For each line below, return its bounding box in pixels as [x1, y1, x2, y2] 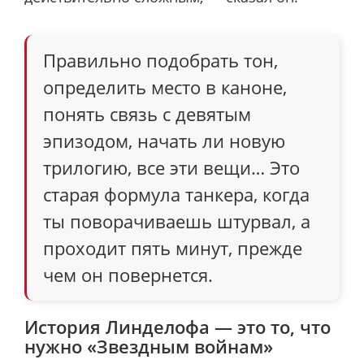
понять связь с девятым [43, 101, 251, 126]
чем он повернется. [43, 262, 213, 287]
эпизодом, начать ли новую [43, 128, 285, 153]
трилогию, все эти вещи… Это [43, 154, 300, 180]
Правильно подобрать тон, [43, 47, 278, 72]
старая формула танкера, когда [43, 181, 310, 206]
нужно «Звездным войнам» [24, 333, 273, 358]
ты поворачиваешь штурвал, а [43, 208, 310, 233]
